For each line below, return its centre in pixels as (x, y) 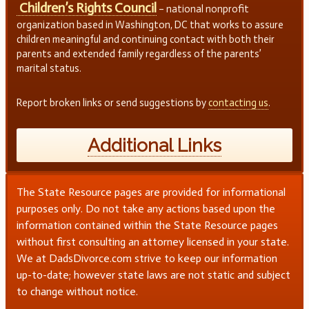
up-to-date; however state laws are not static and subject (153, 275)
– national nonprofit (202, 9)
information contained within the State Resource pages (147, 225)
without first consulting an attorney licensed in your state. (152, 241)
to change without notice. (77, 291)
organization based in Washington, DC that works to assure (150, 25)
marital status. (49, 69)
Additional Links (154, 146)
